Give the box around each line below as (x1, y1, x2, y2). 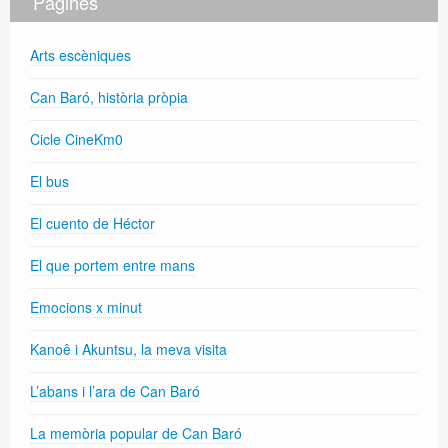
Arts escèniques (30, 44, 131, 65)
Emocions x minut (30, 296, 142, 317)
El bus (30, 170, 69, 191)
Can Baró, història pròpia (30, 86, 188, 107)
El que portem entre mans (30, 254, 195, 275)
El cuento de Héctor (30, 212, 155, 233)
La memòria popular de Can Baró (30, 422, 242, 443)
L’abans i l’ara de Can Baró (30, 380, 200, 401)
